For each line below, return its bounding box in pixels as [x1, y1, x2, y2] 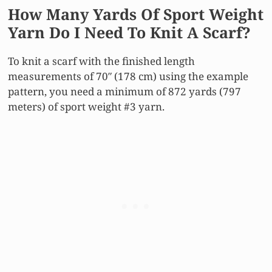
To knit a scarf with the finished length [8, 53, 195, 68]
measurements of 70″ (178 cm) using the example [8, 69, 248, 83]
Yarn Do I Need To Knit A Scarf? [8, 21, 251, 42]
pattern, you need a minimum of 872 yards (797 [8, 84, 241, 98]
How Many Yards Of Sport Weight [8, 3, 263, 24]
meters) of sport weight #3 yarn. [8, 99, 165, 114]
